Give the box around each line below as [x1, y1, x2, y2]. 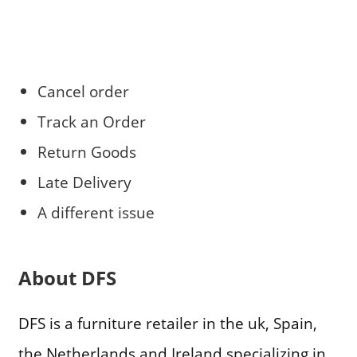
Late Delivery [37, 171, 131, 193]
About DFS [18, 265, 116, 292]
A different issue [37, 201, 155, 223]
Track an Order [37, 110, 146, 132]
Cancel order [37, 80, 129, 102]
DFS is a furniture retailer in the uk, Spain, [18, 312, 317, 334]
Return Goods [37, 140, 136, 163]
